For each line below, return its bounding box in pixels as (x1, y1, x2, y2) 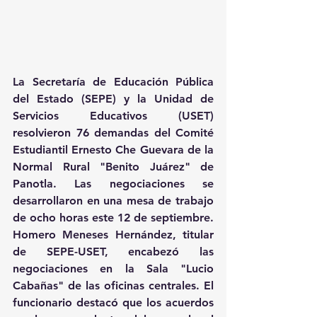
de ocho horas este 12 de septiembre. (13, 211, 214, 225)
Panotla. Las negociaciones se (13, 177, 214, 191)
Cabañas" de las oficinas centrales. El (13, 279, 214, 293)
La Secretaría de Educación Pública (13, 75, 214, 89)
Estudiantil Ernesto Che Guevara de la (13, 143, 214, 157)
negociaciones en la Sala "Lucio (13, 262, 214, 276)
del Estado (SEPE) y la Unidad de (13, 92, 214, 106)
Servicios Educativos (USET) (13, 109, 214, 123)
